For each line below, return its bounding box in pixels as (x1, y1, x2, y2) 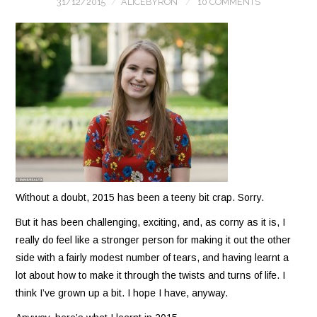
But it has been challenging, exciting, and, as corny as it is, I (16, 216, 286, 228)
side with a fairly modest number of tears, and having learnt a (16, 251, 289, 263)
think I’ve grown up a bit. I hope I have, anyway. (16, 287, 229, 299)
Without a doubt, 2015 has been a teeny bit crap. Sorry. (16, 191, 265, 203)
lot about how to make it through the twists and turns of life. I (16, 269, 286, 281)
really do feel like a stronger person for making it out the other (16, 234, 292, 246)
